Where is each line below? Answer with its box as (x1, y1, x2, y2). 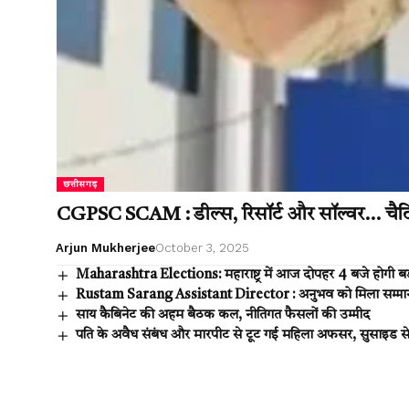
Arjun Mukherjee (55, 241, 155, 256)
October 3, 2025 (154, 241, 249, 256)
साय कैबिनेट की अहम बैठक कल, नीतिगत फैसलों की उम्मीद (76, 309, 371, 323)
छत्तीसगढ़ (63, 180, 98, 190)
